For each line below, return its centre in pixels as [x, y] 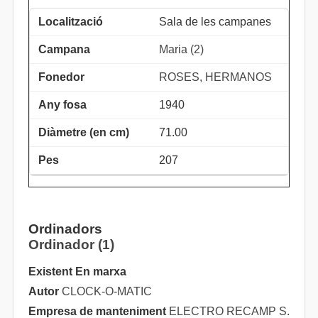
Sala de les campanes [215, 22]
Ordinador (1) [71, 245]
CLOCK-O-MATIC [107, 292]
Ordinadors [65, 229]
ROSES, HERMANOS [215, 77]
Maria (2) [181, 50]
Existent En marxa [77, 272]
